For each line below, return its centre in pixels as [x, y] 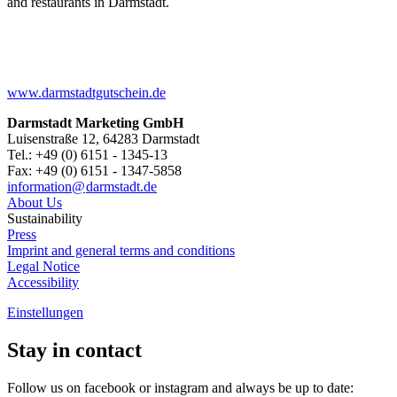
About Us [35, 202]
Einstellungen [45, 312]
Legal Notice [43, 266]
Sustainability [45, 218]
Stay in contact [74, 350]
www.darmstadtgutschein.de [86, 92]
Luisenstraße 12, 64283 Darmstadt [103, 138]
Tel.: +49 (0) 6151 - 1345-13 [87, 154]
